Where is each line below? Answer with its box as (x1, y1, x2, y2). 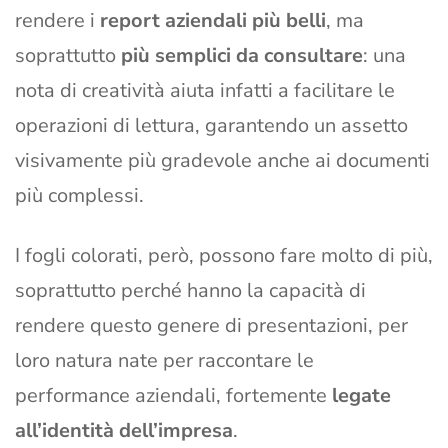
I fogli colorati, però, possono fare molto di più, (15, 242, 433, 270)
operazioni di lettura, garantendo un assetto (15, 112, 408, 140)
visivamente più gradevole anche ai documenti (15, 147, 430, 175)
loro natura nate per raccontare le (15, 347, 314, 375)
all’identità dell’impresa (15, 417, 233, 445)
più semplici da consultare (121, 42, 363, 70)
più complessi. (15, 182, 144, 210)
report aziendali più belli (100, 7, 326, 35)
